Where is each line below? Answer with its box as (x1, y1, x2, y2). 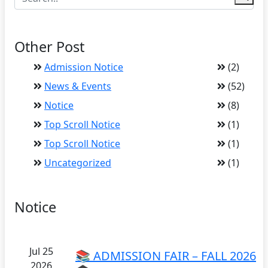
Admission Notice (44, 60, 123, 74)
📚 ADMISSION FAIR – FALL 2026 (75, 248, 256, 264)
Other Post (14, 37, 84, 56)
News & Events (44, 80, 111, 93)
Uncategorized (44, 156, 111, 169)
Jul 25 (29, 245, 53, 258)
